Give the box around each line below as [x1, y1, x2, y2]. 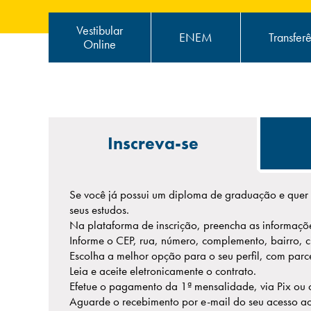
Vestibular [76, 22, 123, 38]
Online [83, 36, 116, 52]
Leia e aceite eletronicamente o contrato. [69, 263, 256, 278]
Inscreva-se [107, 131, 199, 155]
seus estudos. [69, 202, 129, 217]
